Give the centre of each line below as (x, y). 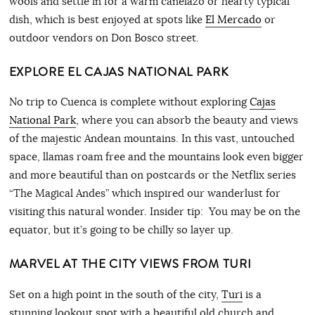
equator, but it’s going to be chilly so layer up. (121, 230)
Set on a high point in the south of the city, (115, 294)
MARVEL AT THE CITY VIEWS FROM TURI (130, 264)
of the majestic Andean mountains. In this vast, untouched (152, 139)
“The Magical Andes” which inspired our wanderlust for (144, 193)
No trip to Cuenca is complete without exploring (129, 102)
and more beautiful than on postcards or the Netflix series (152, 175)
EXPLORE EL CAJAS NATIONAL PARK (119, 72)
